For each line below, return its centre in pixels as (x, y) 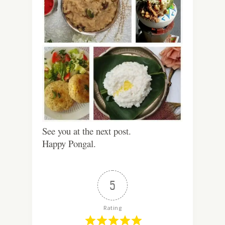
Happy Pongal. (69, 143)
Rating (113, 207)
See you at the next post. (87, 131)
